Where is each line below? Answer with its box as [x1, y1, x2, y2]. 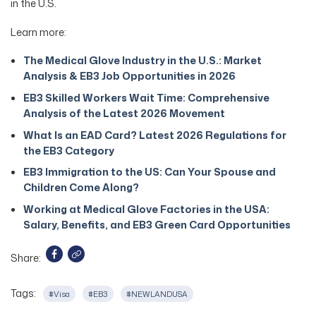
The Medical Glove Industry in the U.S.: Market [23, 53, 262, 68]
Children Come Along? [23, 180, 139, 195]
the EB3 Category [23, 142, 114, 158]
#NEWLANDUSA [126, 288, 188, 299]
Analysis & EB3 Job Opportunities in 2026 [23, 68, 236, 84]
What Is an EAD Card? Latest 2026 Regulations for [23, 127, 286, 142]
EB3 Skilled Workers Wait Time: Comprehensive [23, 90, 269, 106]
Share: [11, 250, 41, 265]
